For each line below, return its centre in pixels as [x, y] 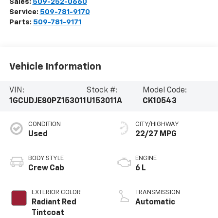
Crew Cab [46, 169]
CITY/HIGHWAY [157, 125]
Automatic [155, 203]
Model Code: [165, 91]
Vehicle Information [55, 66]
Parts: [21, 22]
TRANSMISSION [158, 193]
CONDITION [44, 125]
